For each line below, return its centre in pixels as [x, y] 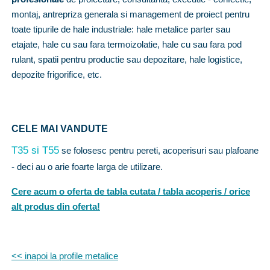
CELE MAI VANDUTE [60, 128]
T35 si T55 [35, 150]
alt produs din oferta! [56, 206]
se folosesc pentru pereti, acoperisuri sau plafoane [159, 150]
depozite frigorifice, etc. [57, 74]
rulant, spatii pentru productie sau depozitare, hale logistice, [127, 59]
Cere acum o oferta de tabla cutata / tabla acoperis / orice [131, 191]
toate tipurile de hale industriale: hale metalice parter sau [121, 29]
